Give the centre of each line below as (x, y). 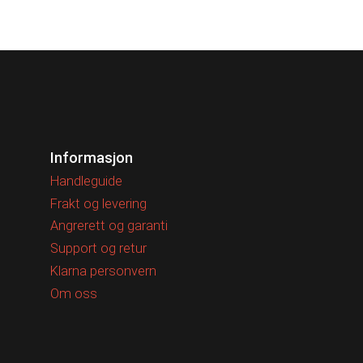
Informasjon (92, 158)
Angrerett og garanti (109, 226)
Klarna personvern (103, 271)
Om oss (74, 293)
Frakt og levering (98, 203)
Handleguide (86, 181)
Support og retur (98, 249)
